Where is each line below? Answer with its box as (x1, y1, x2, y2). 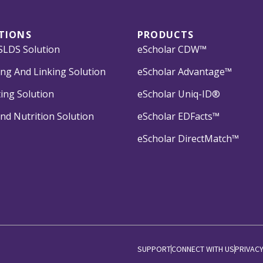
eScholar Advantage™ (137, 65, 232, 78)
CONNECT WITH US (171, 243, 234, 254)
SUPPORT (137, 243, 171, 254)
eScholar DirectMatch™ (137, 131, 239, 145)
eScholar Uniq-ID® (137, 87, 220, 100)
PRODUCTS (137, 28, 194, 41)
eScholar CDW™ (137, 42, 207, 56)
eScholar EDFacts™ (137, 109, 220, 123)
